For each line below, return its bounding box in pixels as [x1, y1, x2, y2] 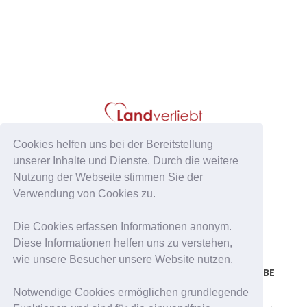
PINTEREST [136, 266, 190, 280]
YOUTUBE [229, 266, 275, 280]
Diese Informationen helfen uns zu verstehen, [13, 236, 233, 249]
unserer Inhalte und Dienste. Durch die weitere [13, 154, 239, 167]
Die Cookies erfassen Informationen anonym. [13, 220, 232, 232]
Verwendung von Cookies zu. [13, 187, 156, 199]
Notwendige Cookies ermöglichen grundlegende [13, 286, 249, 298]
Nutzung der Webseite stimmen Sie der [13, 171, 204, 183]
